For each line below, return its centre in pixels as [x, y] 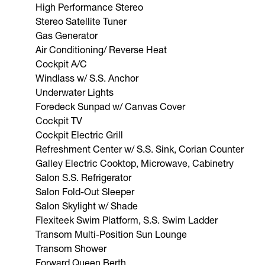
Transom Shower [71, 248]
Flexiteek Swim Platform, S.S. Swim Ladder [127, 219]
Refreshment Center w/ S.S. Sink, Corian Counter [140, 148]
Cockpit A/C [61, 63]
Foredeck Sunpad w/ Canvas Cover [110, 106]
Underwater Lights [75, 92]
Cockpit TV [59, 120]
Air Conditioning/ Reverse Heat [101, 49]
